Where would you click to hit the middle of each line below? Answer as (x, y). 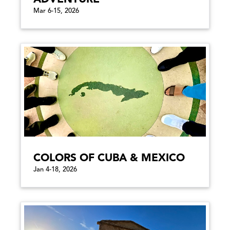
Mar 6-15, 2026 (56, 11)
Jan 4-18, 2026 (55, 169)
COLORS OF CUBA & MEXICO (109, 158)
